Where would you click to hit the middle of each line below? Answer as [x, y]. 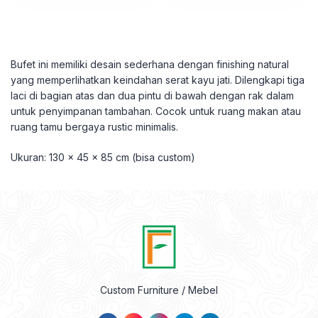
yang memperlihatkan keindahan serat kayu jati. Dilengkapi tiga [158, 80]
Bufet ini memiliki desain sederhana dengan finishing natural [150, 64]
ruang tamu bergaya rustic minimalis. [94, 127]
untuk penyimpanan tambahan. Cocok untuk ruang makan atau [156, 111]
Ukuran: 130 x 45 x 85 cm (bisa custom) [103, 157]
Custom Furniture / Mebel [159, 290]
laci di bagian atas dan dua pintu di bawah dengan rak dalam [152, 95]
